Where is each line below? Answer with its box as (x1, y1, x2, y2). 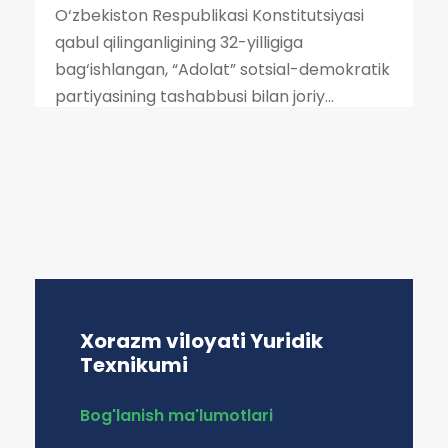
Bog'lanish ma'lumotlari (80, 404, 273, 427)
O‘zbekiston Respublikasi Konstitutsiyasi (55, 4, 364, 27)
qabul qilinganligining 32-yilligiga (55, 31, 303, 54)
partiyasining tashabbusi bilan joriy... (55, 85, 334, 108)
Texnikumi (80, 351, 188, 379)
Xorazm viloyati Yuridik (80, 327, 323, 355)
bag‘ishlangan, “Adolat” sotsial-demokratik (55, 58, 390, 81)
